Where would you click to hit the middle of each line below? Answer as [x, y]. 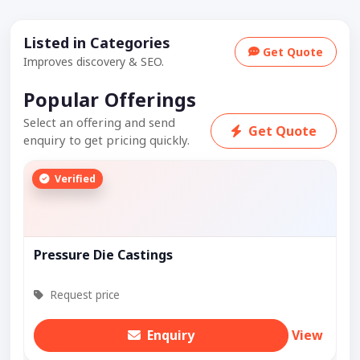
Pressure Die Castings [103, 255]
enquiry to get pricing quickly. [106, 140]
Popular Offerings [110, 100]
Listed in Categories [97, 43]
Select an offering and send [99, 123]
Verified [74, 178]
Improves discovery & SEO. [94, 62]
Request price [83, 295]
